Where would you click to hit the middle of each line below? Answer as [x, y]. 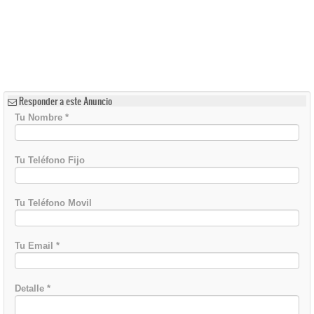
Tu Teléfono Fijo [50, 160]
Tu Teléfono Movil [53, 203]
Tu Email [35, 246]
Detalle [31, 288]
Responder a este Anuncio [66, 101]
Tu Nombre [40, 117]
